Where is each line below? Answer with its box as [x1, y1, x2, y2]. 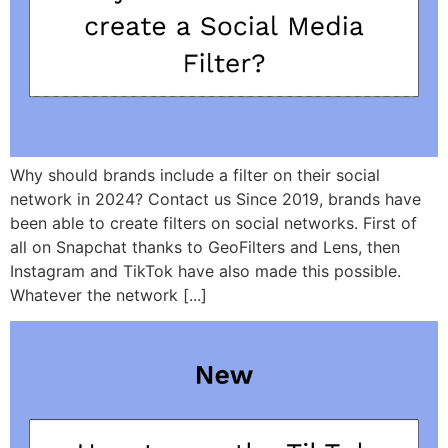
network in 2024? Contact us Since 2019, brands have [10, 188, 421, 209]
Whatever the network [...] [10, 284, 207, 305]
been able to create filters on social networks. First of [10, 212, 417, 233]
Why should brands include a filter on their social [10, 164, 380, 185]
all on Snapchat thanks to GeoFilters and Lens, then [10, 236, 400, 257]
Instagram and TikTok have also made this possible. [10, 260, 401, 281]
